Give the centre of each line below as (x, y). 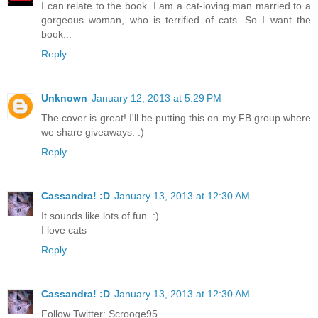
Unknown (64, 98)
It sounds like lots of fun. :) (100, 215)
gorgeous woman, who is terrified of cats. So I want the (176, 20)
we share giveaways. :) (93, 132)
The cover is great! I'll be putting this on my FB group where (176, 117)
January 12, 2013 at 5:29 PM (157, 98)
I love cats (64, 230)
